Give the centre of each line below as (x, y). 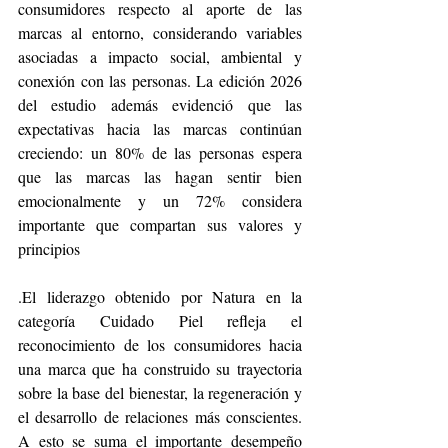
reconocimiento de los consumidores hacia (160, 344)
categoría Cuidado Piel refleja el (160, 320)
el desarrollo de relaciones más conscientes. (160, 416)
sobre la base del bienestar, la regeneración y (160, 392)
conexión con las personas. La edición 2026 (160, 80)
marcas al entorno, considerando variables (160, 32)
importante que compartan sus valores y (160, 224)
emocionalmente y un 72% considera (160, 200)
